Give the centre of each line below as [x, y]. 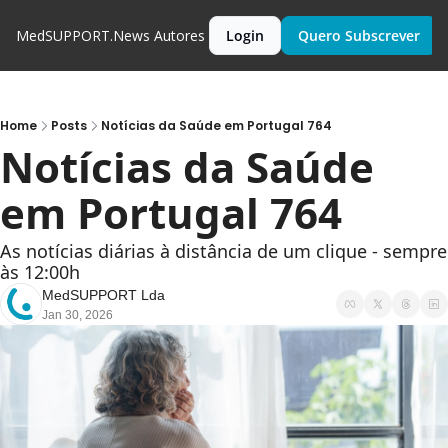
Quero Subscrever [359, 35]
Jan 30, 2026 [77, 315]
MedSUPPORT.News [83, 35]
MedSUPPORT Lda [103, 295]
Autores [179, 35]
